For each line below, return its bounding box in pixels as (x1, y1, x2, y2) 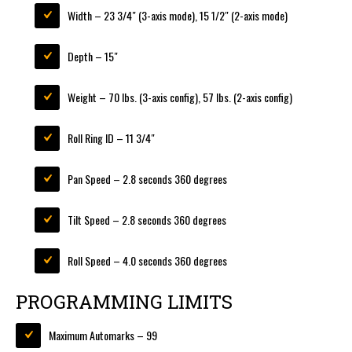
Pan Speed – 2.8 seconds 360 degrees (68, 170, 227, 188)
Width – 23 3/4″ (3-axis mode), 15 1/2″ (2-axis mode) (68, 7, 288, 24)
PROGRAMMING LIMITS (16, 289, 233, 315)
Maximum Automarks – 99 (49, 327, 157, 344)
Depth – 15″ (68, 48, 118, 65)
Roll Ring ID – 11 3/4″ (68, 130, 155, 147)
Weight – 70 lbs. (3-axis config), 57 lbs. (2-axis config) (68, 89, 292, 106)
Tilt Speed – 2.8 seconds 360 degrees (68, 211, 226, 229)
